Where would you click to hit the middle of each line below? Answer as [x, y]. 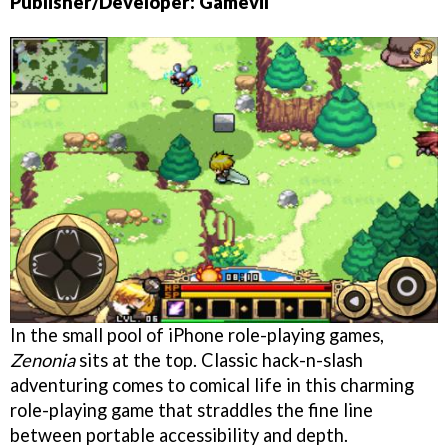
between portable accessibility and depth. [179, 434]
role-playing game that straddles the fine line [191, 409]
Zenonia [42, 359]
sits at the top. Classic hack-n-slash [219, 359]
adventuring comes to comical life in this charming [212, 384]
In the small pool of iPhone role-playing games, [197, 334]
